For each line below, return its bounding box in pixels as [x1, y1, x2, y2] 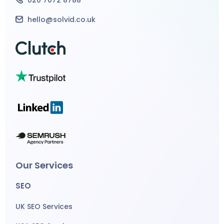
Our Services [15, 158, 73, 171]
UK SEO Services [15, 201, 73, 211]
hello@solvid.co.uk [25, 14, 96, 24]
